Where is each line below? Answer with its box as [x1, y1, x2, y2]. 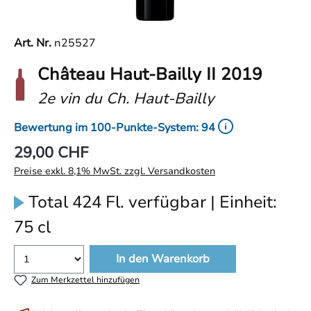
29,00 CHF [14, 142, 89, 163]
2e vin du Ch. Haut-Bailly [37, 88, 215, 109]
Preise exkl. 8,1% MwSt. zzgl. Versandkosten [14, 165, 215, 178]
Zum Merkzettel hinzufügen [31, 274, 140, 285]
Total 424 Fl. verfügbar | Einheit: [24, 191, 277, 213]
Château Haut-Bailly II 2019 [37, 62, 262, 86]
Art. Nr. [14, 35, 54, 51]
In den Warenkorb [116, 251, 210, 267]
